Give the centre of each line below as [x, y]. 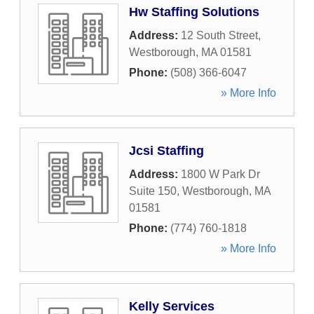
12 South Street [219, 35]
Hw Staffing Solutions [194, 12]
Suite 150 [153, 191]
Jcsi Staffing [166, 151]
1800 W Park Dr [220, 174]
